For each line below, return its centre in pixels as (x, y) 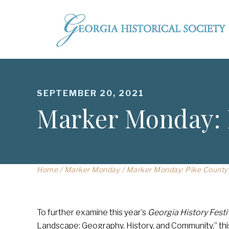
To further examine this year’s (92, 212)
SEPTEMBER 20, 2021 (90, 93)
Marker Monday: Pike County (176, 169)
